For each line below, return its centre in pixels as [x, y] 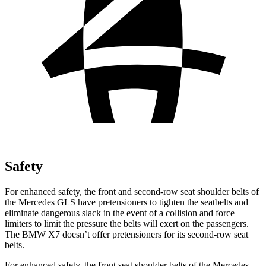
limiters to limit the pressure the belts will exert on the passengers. [127, 223]
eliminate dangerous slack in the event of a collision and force [120, 213]
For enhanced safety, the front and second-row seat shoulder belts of [132, 191]
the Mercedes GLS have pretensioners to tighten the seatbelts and [126, 202]
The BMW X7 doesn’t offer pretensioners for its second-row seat [126, 234]
